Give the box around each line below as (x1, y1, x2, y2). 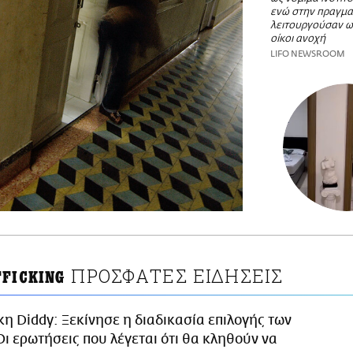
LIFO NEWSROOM (270, 48, 346, 59)
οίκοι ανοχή (270, 33, 326, 44)
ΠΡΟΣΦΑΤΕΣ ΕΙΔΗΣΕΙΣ (71, 263, 284, 288)
